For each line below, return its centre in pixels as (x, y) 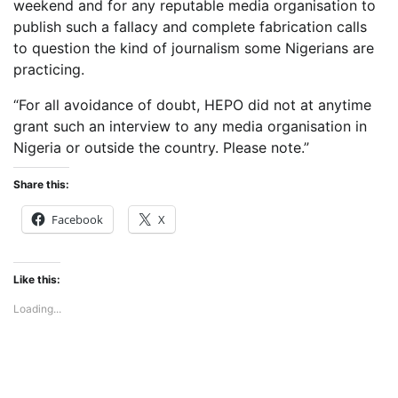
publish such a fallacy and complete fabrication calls (190, 26)
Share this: (41, 184)
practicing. (49, 69)
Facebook (77, 219)
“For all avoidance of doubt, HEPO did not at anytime (192, 104)
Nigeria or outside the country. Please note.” (161, 147)
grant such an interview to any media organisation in (190, 126)
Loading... (37, 308)
